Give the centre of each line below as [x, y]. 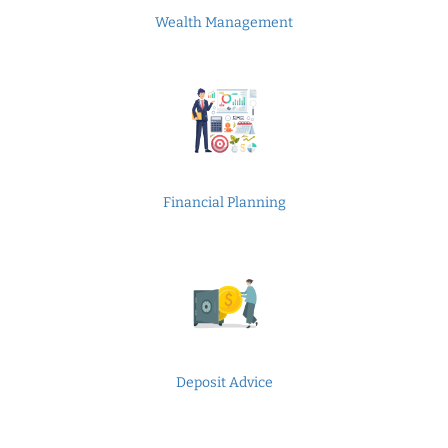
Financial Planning [224, 202]
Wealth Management [224, 22]
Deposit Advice [224, 382]
